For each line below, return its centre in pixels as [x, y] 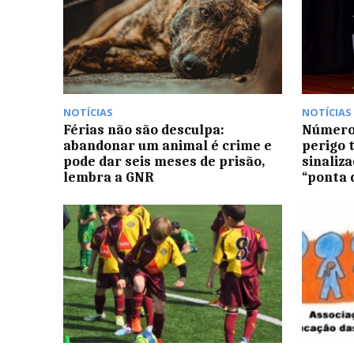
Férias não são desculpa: [144, 130]
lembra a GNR [109, 177]
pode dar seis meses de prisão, [164, 162]
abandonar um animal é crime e [168, 146]
